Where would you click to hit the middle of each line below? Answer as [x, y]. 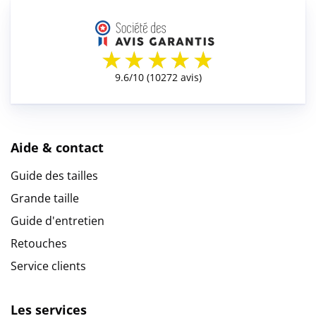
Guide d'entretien [57, 221]
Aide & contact [57, 148]
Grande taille [45, 199]
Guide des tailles [54, 176]
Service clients [48, 266]
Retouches [39, 244]
